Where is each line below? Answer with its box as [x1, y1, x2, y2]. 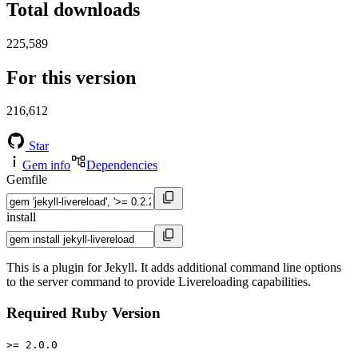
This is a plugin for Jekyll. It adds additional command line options [6, 261, 341, 275]
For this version [6, 66, 136, 88]
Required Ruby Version [6, 304, 161, 322]
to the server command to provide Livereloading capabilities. [6, 275, 311, 289]
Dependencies [86, 158, 157, 173]
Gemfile [6, 173, 47, 187]
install [6, 210, 36, 225]
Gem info [22, 158, 70, 173]
